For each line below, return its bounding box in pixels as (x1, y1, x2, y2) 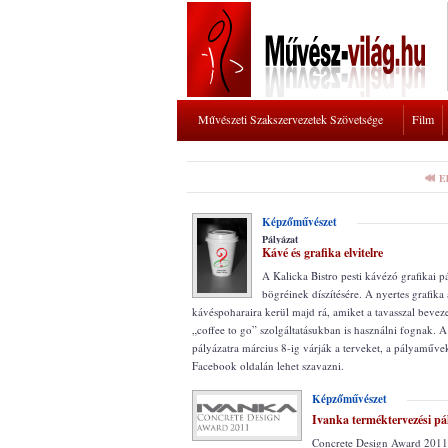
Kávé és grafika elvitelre (262, 244, 383, 261)
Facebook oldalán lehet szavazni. (192, 358, 344, 373)
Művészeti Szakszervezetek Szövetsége (198, 111, 383, 127)
